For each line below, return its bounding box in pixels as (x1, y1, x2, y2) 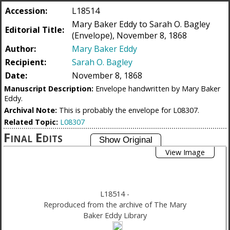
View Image (165, 147, 205, 157)
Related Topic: (4, 117, 60, 127)
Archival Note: (4, 105, 59, 115)
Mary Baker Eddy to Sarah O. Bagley (72, 18, 210, 30)
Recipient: (5, 56, 46, 68)
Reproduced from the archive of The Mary (43, 199, 186, 209)
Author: (5, 43, 36, 54)
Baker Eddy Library (83, 210, 147, 220)
